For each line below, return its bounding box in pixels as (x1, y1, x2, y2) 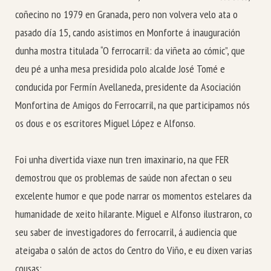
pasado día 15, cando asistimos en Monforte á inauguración (15, 25, 240, 39)
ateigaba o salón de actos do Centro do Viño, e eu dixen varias (15, 243, 252, 258)
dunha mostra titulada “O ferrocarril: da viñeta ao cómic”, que (15, 43, 245, 57)
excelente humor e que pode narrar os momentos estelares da (15, 189, 252, 203)
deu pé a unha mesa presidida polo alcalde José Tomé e (15, 61, 225, 76)
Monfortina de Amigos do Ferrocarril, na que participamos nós (15, 97, 250, 112)
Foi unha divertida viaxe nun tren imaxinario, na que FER (15, 152, 229, 167)
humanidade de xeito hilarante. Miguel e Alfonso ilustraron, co (15, 207, 252, 221)
